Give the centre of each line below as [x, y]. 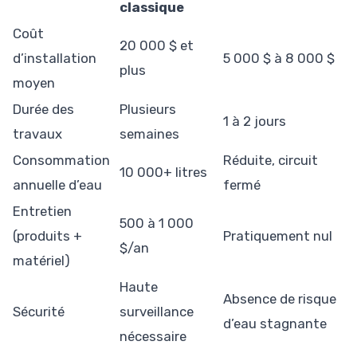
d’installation [55, 59]
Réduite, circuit [271, 161]
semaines [149, 134]
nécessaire [153, 337]
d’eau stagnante [275, 324]
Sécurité [39, 312]
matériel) [41, 261]
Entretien [42, 212]
